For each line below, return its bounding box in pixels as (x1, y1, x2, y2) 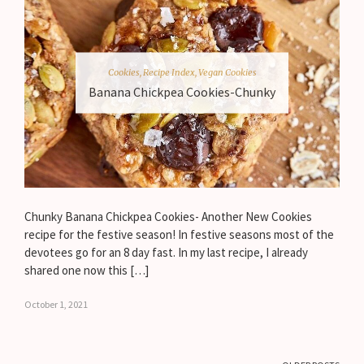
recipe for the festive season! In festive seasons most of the (24, 227, 334, 243)
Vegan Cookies (197, 66, 257, 78)
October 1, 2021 (24, 298, 88, 311)
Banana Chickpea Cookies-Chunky (89, 83, 275, 100)
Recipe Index (142, 66, 195, 78)
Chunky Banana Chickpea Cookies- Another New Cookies (24, 209, 312, 225)
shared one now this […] (24, 262, 149, 279)
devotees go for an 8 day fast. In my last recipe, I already (24, 245, 308, 261)
